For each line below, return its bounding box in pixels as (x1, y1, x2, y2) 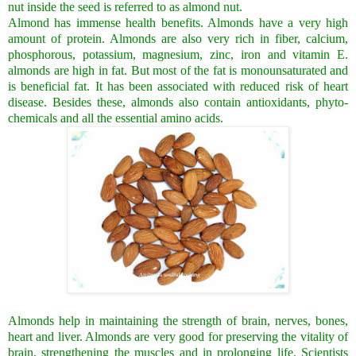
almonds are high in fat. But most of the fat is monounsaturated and (8, 63, 348, 77)
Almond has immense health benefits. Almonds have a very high (8, 15, 348, 29)
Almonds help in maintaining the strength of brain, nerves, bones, (8, 313, 348, 327)
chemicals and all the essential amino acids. (8, 110, 223, 125)
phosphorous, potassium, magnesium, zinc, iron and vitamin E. (8, 47, 348, 61)
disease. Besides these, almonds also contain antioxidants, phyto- (8, 95, 348, 109)
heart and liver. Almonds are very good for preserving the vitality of (8, 329, 348, 343)
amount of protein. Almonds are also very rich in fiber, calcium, (8, 31, 348, 45)
